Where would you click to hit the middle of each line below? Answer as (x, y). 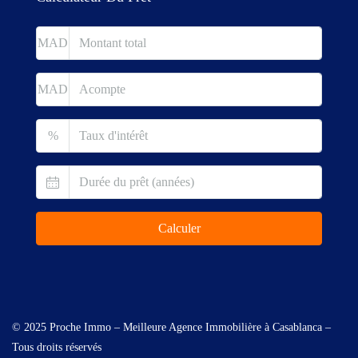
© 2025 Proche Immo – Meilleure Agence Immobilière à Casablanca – (171, 327)
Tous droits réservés (57, 347)
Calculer (179, 228)
